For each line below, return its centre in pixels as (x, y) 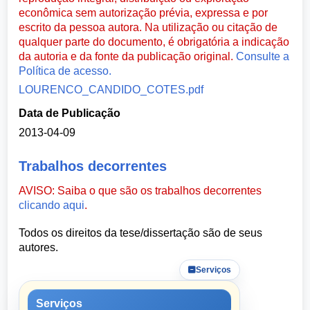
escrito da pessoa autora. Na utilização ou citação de (148, 27)
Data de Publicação (70, 113)
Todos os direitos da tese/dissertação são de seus (141, 233)
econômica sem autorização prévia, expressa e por (144, 12)
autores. (39, 247)
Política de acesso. (65, 71)
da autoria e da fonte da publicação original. (128, 56)
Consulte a (263, 56)
